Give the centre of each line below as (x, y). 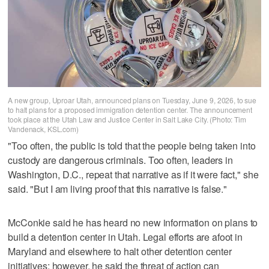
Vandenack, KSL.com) (43, 128)
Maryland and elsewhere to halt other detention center (120, 252)
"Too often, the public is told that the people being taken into (132, 146)
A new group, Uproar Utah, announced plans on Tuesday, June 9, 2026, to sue (132, 100)
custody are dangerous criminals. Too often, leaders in (120, 160)
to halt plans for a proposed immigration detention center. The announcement (130, 109)
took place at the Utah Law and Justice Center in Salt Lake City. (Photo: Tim (127, 119)
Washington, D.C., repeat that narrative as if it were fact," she (133, 175)
